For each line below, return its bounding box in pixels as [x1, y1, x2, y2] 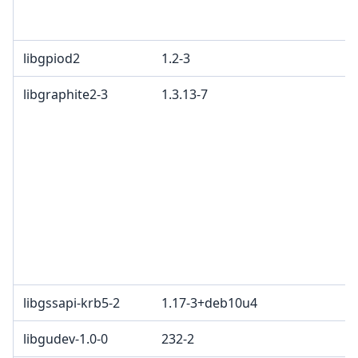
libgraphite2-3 [23, 86, 108, 104]
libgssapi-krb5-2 [23, 294, 120, 312]
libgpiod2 [23, 50, 80, 68]
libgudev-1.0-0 [23, 330, 108, 348]
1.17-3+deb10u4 [161, 294, 257, 312]
